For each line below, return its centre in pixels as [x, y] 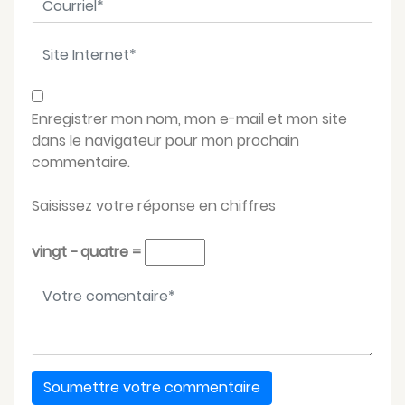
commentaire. [81, 162]
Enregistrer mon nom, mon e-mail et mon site [189, 118]
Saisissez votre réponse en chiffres [154, 205]
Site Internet [74, 47]
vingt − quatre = [88, 251]
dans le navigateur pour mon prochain [165, 140]
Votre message [85, 289]
